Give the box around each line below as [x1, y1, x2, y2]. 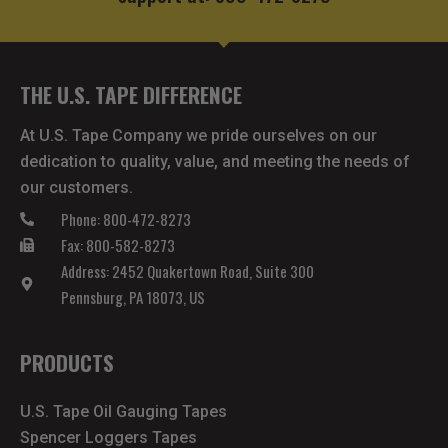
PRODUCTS [20, 347, 114, 379]
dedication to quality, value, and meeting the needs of [20, 152, 410, 172]
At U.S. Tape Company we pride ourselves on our [20, 126, 377, 146]
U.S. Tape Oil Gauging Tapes [20, 402, 227, 422]
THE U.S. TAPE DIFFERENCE [20, 79, 242, 111]
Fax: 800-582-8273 [60, 234, 175, 257]
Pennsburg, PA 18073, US [60, 286, 205, 309]
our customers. [20, 178, 133, 198]
